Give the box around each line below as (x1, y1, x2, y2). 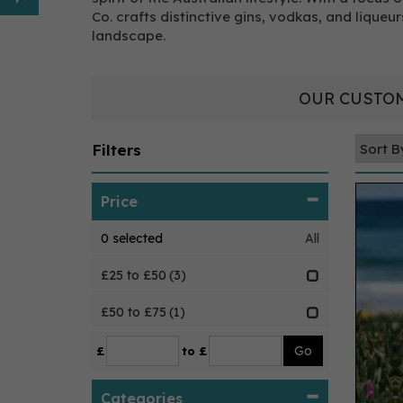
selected (109, 230, 163, 246)
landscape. (92, 27, 169, 44)
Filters (92, 140, 141, 159)
